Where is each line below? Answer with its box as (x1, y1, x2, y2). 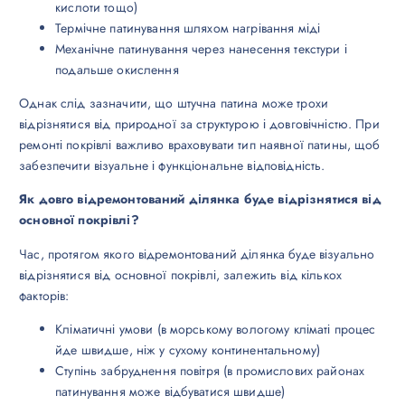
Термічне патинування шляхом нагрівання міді (55, 19, 321, 38)
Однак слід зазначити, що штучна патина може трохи (19, 94, 329, 113)
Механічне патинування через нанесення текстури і (55, 40, 347, 59)
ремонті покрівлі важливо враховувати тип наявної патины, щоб (19, 136, 381, 155)
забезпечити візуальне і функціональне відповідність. (19, 156, 325, 175)
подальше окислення (55, 61, 179, 80)
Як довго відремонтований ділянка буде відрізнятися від (19, 190, 381, 209)
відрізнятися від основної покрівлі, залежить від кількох (19, 265, 342, 284)
